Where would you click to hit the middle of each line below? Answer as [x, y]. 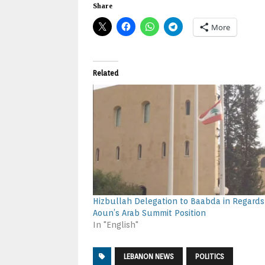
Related [106, 73]
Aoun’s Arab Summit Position [149, 213]
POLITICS [210, 256]
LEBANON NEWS [149, 256]
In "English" [116, 224]
